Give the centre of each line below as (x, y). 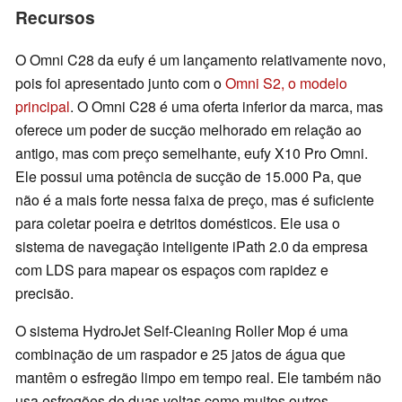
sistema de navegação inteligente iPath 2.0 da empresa (192, 246)
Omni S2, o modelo (286, 83)
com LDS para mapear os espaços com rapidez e (172, 269)
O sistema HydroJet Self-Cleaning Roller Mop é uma (182, 330)
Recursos (55, 17)
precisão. (44, 293)
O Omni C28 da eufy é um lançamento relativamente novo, (201, 59)
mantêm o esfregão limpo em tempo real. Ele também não (198, 377)
